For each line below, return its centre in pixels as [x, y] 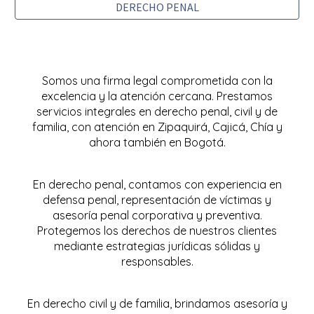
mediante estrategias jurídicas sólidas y [157, 246]
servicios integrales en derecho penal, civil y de [157, 111]
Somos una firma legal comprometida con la [157, 81]
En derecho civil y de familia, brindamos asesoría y [157, 303]
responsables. [157, 261]
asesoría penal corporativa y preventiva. [157, 215]
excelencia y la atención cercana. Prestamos [157, 96]
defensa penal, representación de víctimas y [157, 200]
